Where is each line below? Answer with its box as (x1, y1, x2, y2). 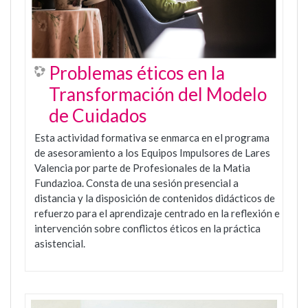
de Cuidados (49, 104, 147, 127)
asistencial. (34, 237, 85, 250)
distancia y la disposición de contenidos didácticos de (34, 192, 275, 205)
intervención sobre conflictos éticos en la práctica (34, 222, 261, 235)
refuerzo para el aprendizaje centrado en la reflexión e (34, 207, 280, 220)
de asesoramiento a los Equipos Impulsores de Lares (34, 146, 270, 159)
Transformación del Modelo (49, 83, 267, 106)
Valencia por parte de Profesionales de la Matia (34, 162, 250, 175)
